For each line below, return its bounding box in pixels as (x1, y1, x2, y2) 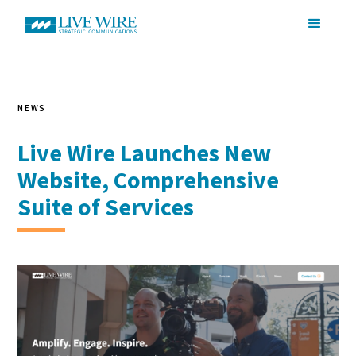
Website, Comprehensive (17, 164, 280, 195)
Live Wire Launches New (17, 137, 272, 168)
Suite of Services (17, 192, 195, 222)
